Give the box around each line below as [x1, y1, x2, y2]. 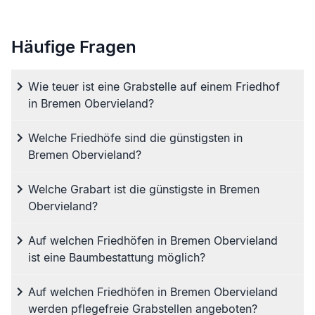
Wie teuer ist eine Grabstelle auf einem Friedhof [28, 79, 280, 94]
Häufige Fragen [11, 37, 136, 57]
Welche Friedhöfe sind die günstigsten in [28, 131, 243, 145]
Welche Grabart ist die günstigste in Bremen [28, 182, 259, 196]
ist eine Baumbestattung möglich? [28, 250, 205, 264]
